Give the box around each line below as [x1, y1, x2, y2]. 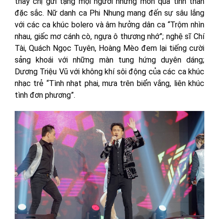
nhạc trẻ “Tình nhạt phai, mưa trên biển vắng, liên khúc [15, 79, 204, 88]
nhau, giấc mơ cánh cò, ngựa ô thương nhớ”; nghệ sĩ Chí [15, 32, 204, 42]
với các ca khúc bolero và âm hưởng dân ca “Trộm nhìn [15, 20, 204, 30]
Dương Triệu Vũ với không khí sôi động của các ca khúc [15, 67, 204, 77]
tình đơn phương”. [15, 90, 75, 100]
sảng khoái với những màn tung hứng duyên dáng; [15, 55, 204, 65]
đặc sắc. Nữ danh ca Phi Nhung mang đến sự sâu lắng [15, 8, 204, 18]
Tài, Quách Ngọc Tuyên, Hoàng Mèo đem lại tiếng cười [15, 44, 204, 53]
